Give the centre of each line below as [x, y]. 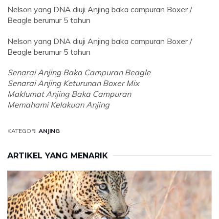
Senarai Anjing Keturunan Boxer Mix [73, 83]
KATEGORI [22, 131]
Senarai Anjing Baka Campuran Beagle [79, 73]
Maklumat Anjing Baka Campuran [69, 94]
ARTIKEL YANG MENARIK [58, 156]
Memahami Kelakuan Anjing [58, 105]
